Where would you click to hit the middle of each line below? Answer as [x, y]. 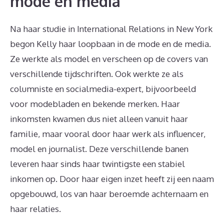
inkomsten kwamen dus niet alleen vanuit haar [99, 118]
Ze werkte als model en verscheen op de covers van [109, 58]
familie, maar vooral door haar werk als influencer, [108, 133]
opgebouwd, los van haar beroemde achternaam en [109, 193]
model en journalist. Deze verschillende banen [99, 148]
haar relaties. [35, 208]
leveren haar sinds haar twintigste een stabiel [97, 163]
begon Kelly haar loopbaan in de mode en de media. [110, 43]
